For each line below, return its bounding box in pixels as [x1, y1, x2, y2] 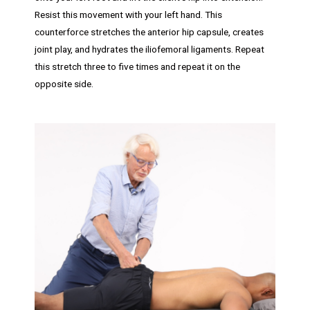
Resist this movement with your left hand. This [35, 8, 222, 20]
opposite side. [35, 77, 93, 89]
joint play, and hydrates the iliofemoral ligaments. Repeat [35, 43, 264, 55]
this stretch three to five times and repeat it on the [35, 60, 240, 72]
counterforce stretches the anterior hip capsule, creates [35, 26, 264, 37]
